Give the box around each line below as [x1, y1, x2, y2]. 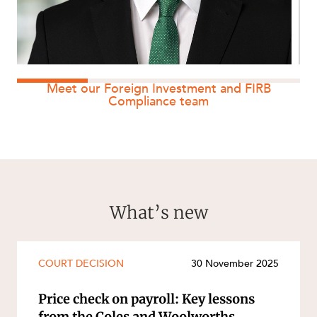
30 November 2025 [191, 256, 279, 270]
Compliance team [108, 92, 209, 110]
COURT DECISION [38, 256, 124, 270]
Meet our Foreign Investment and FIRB [46, 79, 271, 98]
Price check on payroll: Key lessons [38, 290, 255, 307]
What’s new [109, 201, 208, 224]
